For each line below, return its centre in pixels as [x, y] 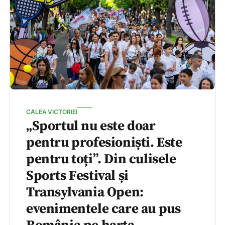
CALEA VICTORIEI [52, 112]
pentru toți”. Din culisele [101, 159]
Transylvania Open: [85, 193]
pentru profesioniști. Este [104, 143]
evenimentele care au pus [103, 209]
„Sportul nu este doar [91, 126]
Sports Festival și [77, 176]
